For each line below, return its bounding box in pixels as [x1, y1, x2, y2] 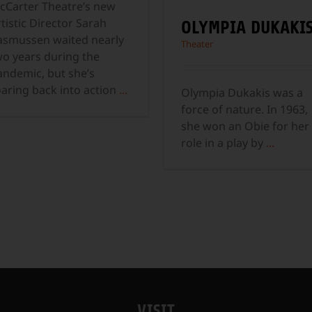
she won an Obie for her [181, 118, 309, 134]
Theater [181, 38, 213, 51]
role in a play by [181, 135, 266, 151]
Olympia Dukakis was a [181, 85, 303, 101]
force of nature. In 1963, [181, 102, 308, 118]
